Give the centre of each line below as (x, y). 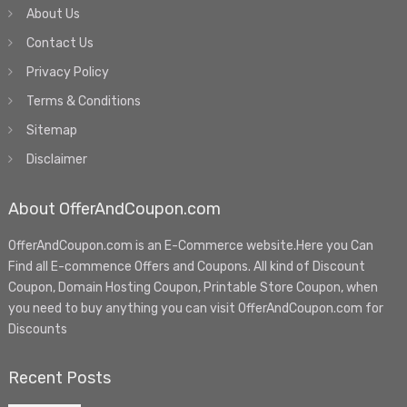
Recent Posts (59, 377)
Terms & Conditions (83, 101)
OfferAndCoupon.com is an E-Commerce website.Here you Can (190, 245)
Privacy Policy (67, 72)
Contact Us (60, 43)
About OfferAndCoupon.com (114, 208)
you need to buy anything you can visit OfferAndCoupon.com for (195, 308)
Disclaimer (56, 159)
